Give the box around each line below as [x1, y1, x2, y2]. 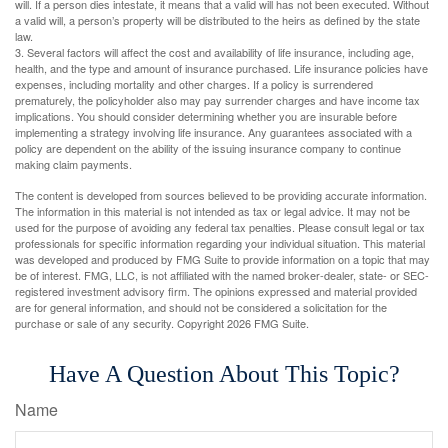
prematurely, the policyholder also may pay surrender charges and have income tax [15, 92, 420, 109]
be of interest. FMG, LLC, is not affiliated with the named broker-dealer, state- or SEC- [15, 267, 429, 284]
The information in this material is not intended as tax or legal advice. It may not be [15, 203, 410, 220]
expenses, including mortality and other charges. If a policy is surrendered [15, 76, 373, 93]
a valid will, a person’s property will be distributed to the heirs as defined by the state [15, 12, 420, 29]
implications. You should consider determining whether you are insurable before [15, 108, 397, 125]
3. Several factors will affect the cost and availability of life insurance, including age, [15, 44, 414, 61]
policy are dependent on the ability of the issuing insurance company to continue [15, 140, 401, 157]
